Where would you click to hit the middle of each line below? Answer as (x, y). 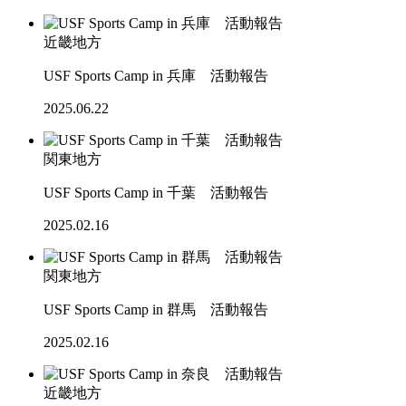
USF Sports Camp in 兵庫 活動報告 (156, 76)
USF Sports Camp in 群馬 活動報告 (156, 310)
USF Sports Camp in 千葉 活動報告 (156, 193)
